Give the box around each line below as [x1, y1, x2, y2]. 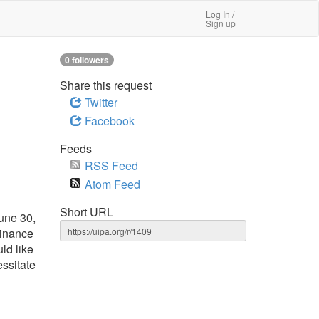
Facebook [81, 113, 135, 129]
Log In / [206, 8, 234, 20]
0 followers [64, 53, 109, 66]
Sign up [206, 17, 236, 29]
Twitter [81, 94, 117, 110]
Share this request [59, 77, 152, 93]
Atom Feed [84, 176, 140, 192]
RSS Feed [84, 157, 138, 174]
